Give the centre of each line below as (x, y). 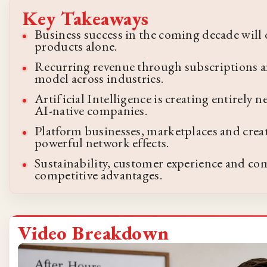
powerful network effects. (102, 143)
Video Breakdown (94, 233)
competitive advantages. (98, 175)
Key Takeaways (86, 19)
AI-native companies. (91, 111)
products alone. (76, 46)
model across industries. (99, 79)
